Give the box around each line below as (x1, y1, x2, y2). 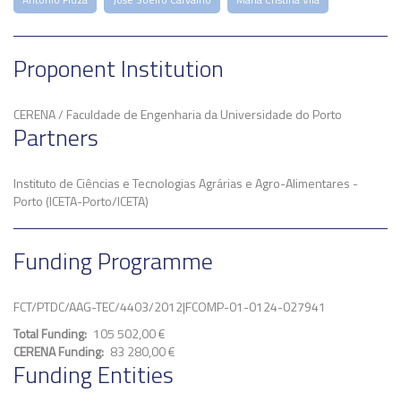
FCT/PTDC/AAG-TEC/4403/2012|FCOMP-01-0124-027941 (13, 297, 326, 316)
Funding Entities (13, 357, 174, 392)
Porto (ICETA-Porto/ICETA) (13, 192, 149, 210)
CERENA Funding (13, 342, 101, 361)
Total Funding (13, 324, 84, 343)
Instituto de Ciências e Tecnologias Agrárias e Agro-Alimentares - (13, 174, 358, 192)
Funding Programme (13, 243, 213, 278)
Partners (13, 120, 98, 155)
